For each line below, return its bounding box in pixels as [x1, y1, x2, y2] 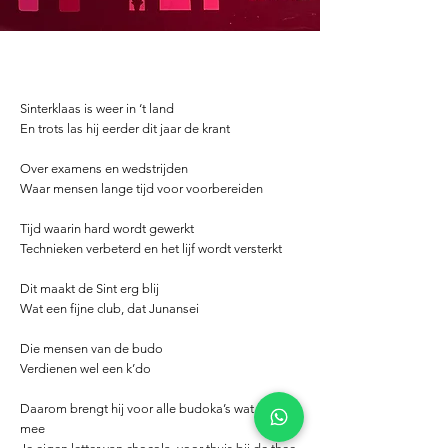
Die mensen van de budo [20, 341, 163, 356]
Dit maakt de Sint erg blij [20, 281, 159, 296]
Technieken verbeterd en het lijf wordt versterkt [20, 241, 282, 256]
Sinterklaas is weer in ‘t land [20, 101, 174, 116]
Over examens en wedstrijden [20, 161, 188, 176]
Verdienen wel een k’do [20, 361, 151, 376]
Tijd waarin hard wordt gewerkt [20, 221, 194, 236]
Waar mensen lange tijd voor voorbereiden [20, 181, 263, 196]
